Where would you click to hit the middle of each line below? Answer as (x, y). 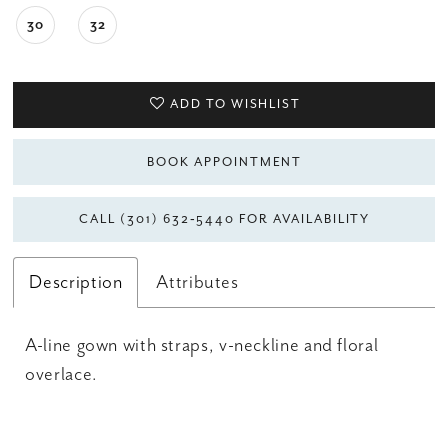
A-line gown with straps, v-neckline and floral (202, 344)
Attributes (197, 281)
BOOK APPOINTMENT (225, 161)
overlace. (61, 373)
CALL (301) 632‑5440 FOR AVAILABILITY (225, 218)
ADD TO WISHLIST (236, 104)
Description (76, 281)
